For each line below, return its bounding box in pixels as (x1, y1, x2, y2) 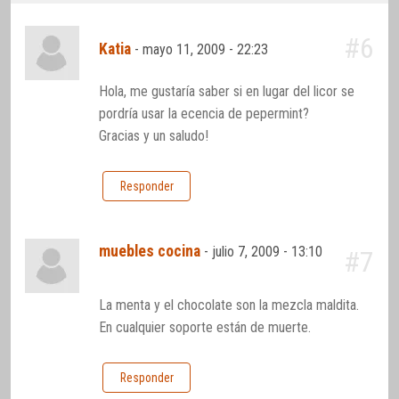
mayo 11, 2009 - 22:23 (142, 40, 273, 58)
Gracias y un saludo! (99, 127, 209, 145)
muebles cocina (99, 241, 201, 260)
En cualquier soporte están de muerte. (99, 319, 312, 337)
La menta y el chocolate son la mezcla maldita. (99, 297, 360, 314)
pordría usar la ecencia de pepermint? (99, 105, 310, 123)
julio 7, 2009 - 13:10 (212, 242, 323, 260)
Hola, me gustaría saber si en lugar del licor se (99, 83, 355, 101)
